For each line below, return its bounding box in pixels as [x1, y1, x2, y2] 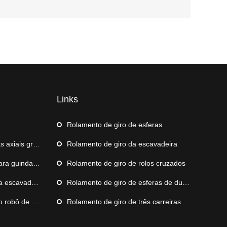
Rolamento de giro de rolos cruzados [67, 159, 185, 167]
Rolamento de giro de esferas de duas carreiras [67, 178, 182, 186]
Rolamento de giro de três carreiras [67, 197, 181, 206]
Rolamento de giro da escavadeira [67, 139, 177, 148]
